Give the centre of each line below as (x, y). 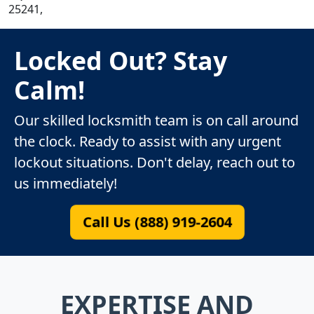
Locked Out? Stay (121, 60)
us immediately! (66, 183)
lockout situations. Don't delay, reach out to (155, 162)
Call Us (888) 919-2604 (157, 221)
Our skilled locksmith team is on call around (156, 120)
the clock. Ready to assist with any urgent (148, 141)
